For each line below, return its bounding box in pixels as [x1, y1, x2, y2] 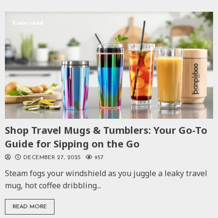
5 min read [12, 20, 43, 26]
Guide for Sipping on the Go [5, 137, 140, 150]
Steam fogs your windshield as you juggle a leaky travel [5, 167, 207, 179]
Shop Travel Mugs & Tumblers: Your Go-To [5, 123, 207, 137]
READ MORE [13, 203, 47, 210]
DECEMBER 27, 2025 [21, 154, 83, 161]
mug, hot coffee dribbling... [5, 180, 101, 191]
